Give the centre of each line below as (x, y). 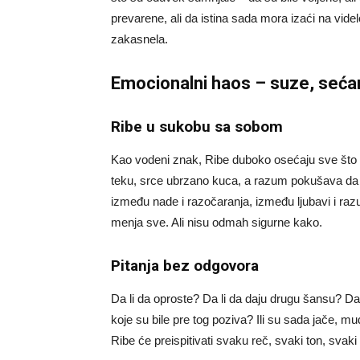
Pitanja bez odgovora (185, 265)
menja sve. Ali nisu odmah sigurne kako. (217, 222)
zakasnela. (139, 39)
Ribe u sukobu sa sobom (197, 126)
